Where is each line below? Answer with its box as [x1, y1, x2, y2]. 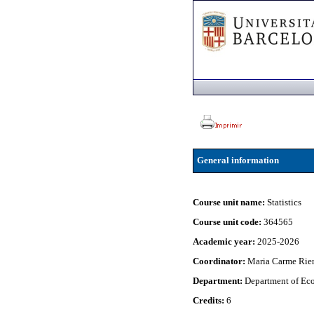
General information [196, 155, 279, 165]
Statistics [267, 197, 302, 207]
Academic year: [193, 236, 258, 247]
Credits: [193, 295, 227, 306]
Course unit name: [193, 197, 268, 207]
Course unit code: [193, 217, 264, 227]
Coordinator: [193, 256, 248, 266]
